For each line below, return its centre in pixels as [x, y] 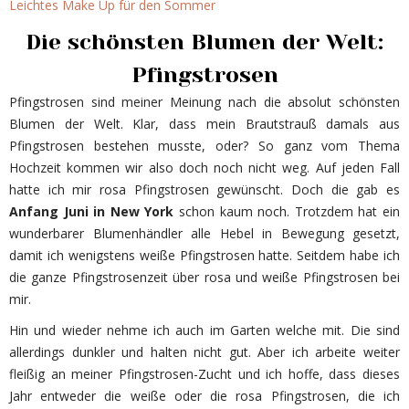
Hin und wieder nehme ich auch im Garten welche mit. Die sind [204, 330]
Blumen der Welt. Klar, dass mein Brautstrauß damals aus [204, 123]
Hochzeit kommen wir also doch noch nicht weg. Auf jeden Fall [204, 167]
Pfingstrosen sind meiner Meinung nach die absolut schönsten [204, 101]
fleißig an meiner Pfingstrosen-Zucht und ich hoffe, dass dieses [204, 373]
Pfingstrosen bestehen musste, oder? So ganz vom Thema [204, 145]
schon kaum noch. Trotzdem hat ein [287, 211]
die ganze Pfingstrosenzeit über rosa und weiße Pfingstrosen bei [204, 277]
